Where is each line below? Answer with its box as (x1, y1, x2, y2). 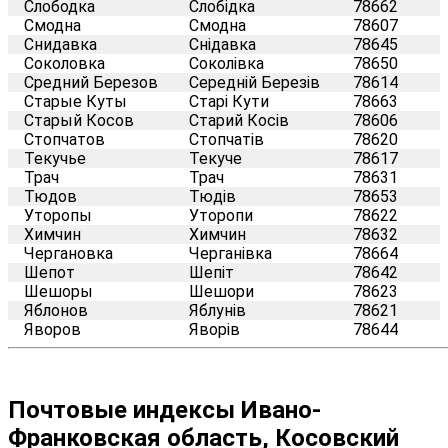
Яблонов (24, 300, 88, 320)
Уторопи (189, 205, 253, 225)
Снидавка (24, 34, 97, 54)
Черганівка (189, 243, 272, 263)
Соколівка (189, 53, 264, 73)
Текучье (24, 148, 86, 168)
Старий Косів (189, 110, 289, 130)
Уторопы (24, 205, 92, 225)
